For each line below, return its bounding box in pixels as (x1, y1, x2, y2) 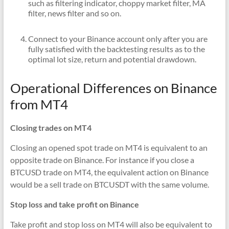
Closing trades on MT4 (10, 123, 91, 132)
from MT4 (10, 96, 68, 112)
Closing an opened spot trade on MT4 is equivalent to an (10, 143, 208, 152)
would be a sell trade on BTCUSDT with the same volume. (10, 179, 209, 189)
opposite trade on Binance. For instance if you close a (10, 155, 194, 165)
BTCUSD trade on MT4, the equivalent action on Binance (10, 167, 209, 177)
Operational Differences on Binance (10, 80, 217, 96)
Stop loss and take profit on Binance (10, 199, 139, 209)
